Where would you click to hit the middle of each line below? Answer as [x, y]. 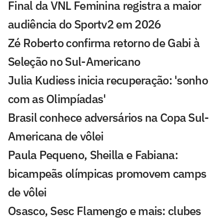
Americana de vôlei [56, 136]
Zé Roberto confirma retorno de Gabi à [104, 43]
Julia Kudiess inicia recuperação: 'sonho [108, 80]
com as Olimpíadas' [57, 99]
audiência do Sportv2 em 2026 [84, 24]
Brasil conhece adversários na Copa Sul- [109, 118]
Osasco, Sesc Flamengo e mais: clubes [105, 211]
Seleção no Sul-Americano [74, 62]
